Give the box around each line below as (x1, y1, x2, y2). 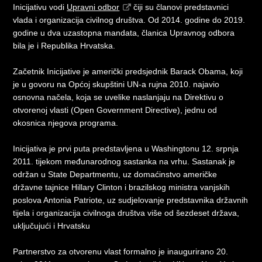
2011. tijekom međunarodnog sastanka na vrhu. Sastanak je (13, 156, 236, 166)
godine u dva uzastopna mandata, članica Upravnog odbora (13, 27, 235, 37)
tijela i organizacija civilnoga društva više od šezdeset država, (13, 208, 240, 218)
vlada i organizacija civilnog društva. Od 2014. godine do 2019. (13, 15, 246, 25)
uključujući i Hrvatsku (13, 220, 91, 230)
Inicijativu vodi (13, 2, 67, 12)
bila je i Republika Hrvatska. (13, 40, 116, 50)
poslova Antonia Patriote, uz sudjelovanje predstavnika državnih (13, 195, 249, 205)
